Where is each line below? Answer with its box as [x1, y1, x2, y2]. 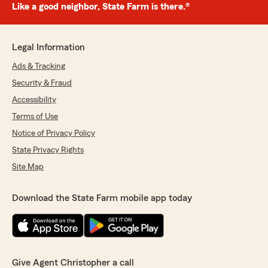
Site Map [12, 163, 44, 172]
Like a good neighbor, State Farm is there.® [12, 2, 190, 12]
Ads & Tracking [12, 62, 65, 71]
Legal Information [12, 42, 85, 53]
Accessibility [12, 96, 56, 105]
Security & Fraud [12, 79, 72, 88]
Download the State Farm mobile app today [12, 193, 192, 203]
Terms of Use [12, 112, 58, 121]
